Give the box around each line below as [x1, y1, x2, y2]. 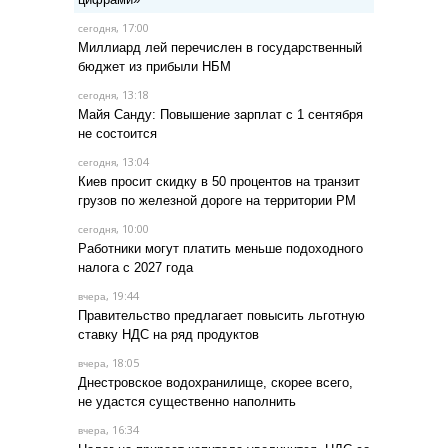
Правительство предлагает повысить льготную [78, 307, 365, 323]
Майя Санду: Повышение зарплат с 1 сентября [78, 106, 363, 122]
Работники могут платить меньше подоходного [78, 240, 363, 256]
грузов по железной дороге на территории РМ [78, 192, 356, 208]
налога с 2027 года [78, 259, 193, 275]
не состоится [78, 125, 157, 141]
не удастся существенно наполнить [78, 393, 296, 409]
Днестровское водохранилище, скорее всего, [78, 374, 353, 390]
